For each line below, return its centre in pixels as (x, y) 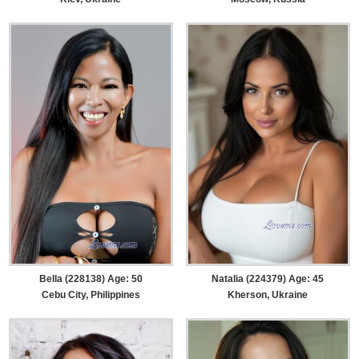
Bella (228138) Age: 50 (91, 279)
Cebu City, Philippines (91, 295)
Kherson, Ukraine (268, 295)
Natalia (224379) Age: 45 (268, 279)
